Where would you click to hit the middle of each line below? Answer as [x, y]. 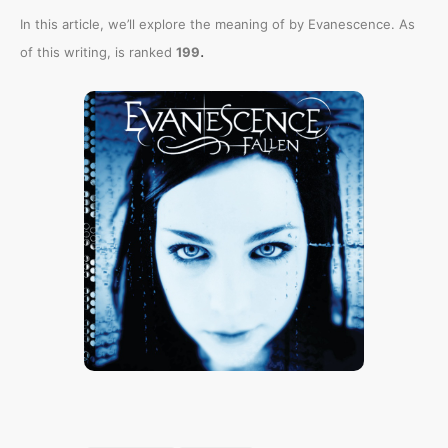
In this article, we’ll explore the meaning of [154, 24]
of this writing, [67, 52]
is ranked [145, 52]
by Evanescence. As [352, 24]
